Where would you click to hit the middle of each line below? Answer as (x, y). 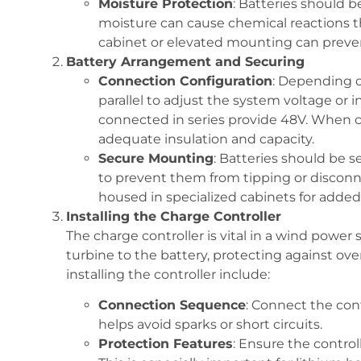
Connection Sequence (172, 305)
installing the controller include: (168, 275)
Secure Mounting (156, 159)
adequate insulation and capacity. (206, 139)
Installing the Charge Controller (174, 217)
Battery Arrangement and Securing (185, 62)
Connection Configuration (185, 81)
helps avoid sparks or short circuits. (210, 325)
